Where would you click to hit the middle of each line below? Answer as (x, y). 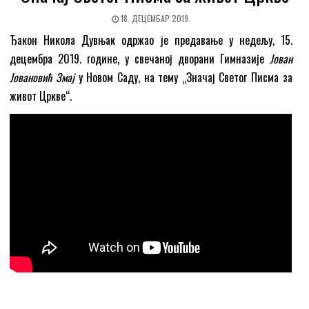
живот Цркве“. (41, 96)
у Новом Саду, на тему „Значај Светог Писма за (183, 78)
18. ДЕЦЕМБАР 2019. (154, 19)
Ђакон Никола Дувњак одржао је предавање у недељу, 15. (151, 40)
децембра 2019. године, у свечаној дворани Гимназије (140, 59)
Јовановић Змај (42, 78)
